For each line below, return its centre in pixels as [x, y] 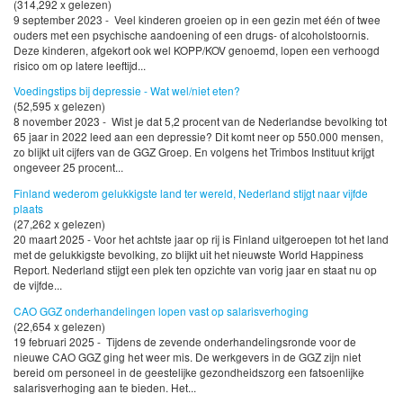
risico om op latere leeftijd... [80, 65]
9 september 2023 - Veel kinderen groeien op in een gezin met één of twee [197, 19]
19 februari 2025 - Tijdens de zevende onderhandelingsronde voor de [185, 342]
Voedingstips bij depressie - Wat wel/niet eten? [127, 91]
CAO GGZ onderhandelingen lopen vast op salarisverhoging [161, 311]
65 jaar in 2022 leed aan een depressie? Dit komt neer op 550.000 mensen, [198, 137]
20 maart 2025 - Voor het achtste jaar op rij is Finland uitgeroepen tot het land [201, 239]
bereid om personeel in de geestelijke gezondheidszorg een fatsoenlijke [189, 372]
